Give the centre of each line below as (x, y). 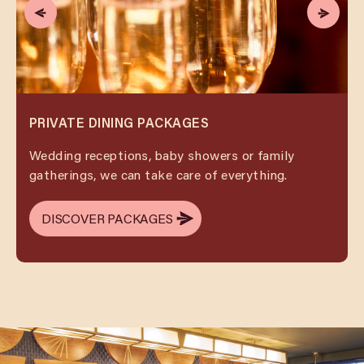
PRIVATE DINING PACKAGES (119, 123)
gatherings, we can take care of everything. (158, 175)
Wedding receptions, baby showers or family (162, 155)
